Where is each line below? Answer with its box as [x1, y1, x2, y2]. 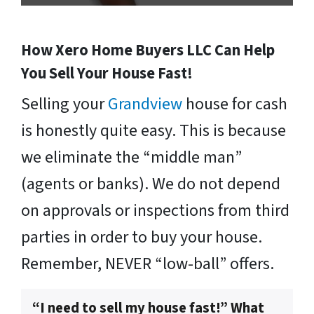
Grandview [108, 92, 186, 117]
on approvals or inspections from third [21, 198, 289, 224]
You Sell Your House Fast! [21, 62, 193, 86]
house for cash [186, 92, 287, 117]
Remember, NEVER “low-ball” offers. [21, 252, 274, 277]
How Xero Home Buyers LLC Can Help [21, 39, 275, 62]
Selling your [21, 92, 108, 117]
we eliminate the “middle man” [21, 145, 242, 170]
